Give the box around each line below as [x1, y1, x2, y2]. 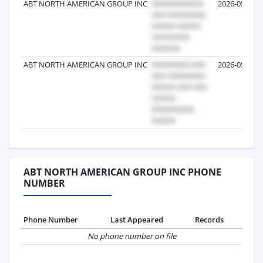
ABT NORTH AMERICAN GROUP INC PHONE [23, 165, 221, 178]
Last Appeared [110, 214, 163, 225]
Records [195, 214, 224, 225]
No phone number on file [87, 230, 176, 241]
